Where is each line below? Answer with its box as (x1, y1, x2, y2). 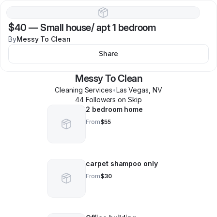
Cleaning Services (55, 86, 112, 94)
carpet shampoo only (86, 159, 158, 168)
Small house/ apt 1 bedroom (40, 22, 155, 33)
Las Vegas (116, 86, 149, 94)
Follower (84, 95, 113, 104)
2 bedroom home (86, 105, 143, 113)
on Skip (116, 95, 142, 104)
